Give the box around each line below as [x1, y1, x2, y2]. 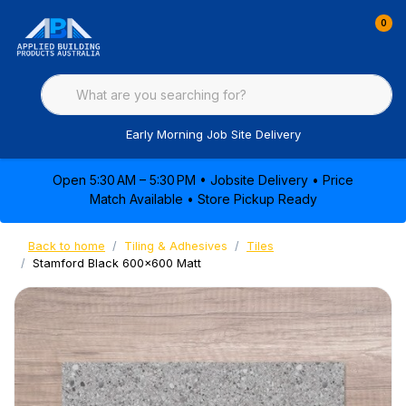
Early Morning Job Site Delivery [126, 127, 301, 142]
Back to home [28, 239, 105, 253]
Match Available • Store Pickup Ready [89, 191, 317, 207]
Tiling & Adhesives [124, 239, 227, 253]
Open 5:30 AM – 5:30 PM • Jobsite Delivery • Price [53, 172, 353, 188]
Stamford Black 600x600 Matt [33, 256, 201, 270]
